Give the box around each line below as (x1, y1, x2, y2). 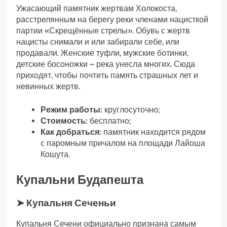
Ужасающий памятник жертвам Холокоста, (16, 4, 177, 14)
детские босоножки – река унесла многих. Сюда (16, 59, 195, 69)
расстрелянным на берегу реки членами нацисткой (16, 15, 208, 25)
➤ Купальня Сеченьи (16, 197, 116, 209)
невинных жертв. (16, 82, 80, 92)
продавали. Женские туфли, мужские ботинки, (16, 48, 188, 58)
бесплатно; (88, 116, 131, 126)
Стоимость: (41, 116, 88, 126)
